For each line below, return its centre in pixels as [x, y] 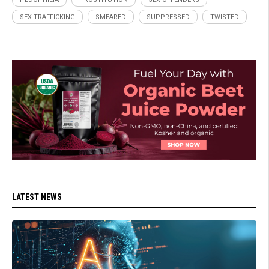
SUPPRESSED [168, 17]
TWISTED [225, 17]
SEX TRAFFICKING [47, 17]
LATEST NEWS [37, 197]
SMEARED [111, 17]
